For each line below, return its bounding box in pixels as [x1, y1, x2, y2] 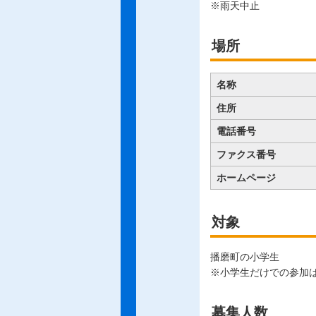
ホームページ [217, 172, 276, 184]
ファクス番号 [217, 149, 276, 161]
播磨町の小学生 [210, 251, 279, 263]
